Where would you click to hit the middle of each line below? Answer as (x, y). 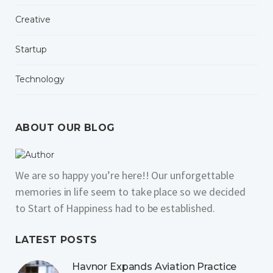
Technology (40, 79)
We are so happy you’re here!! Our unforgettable (125, 175)
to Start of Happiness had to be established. (115, 208)
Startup (31, 49)
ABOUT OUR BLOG (65, 127)
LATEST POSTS (56, 239)
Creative (33, 19)
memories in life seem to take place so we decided (130, 191)
